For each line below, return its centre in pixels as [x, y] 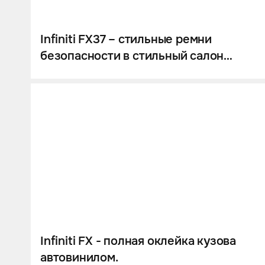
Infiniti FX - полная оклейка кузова [138, 241]
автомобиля [74, 73]
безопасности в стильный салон [132, 56]
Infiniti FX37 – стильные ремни [126, 40]
